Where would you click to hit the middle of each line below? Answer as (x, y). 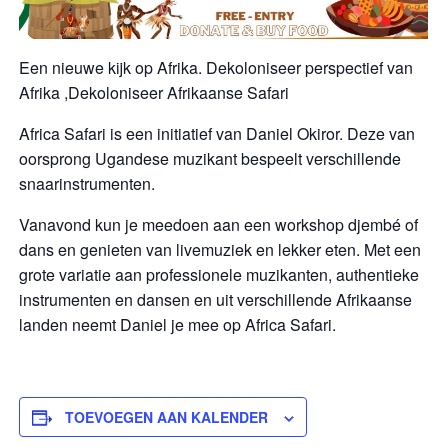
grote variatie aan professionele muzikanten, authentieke (219, 275)
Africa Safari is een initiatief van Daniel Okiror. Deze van (217, 134)
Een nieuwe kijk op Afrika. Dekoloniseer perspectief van (216, 68)
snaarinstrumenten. (87, 184)
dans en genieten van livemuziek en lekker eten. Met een (220, 250)
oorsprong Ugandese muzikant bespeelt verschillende (210, 159)
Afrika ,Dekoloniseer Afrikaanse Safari (154, 93)
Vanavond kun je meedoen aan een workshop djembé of (219, 225)
